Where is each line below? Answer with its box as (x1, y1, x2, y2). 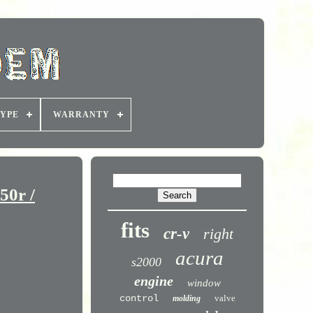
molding (172, 293, 201, 303)
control (119, 293, 159, 304)
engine (133, 273, 173, 289)
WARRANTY (53, 110, 110, 119)
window (187, 277, 221, 289)
